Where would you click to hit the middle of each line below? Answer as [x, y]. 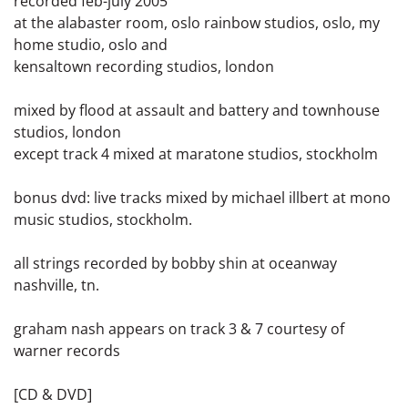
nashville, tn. [56, 285]
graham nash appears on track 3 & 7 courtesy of [179, 328]
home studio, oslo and [91, 44]
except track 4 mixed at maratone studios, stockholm [196, 153]
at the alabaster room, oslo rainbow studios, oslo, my [197, 22]
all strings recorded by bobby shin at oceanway [175, 263]
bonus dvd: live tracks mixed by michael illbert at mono [202, 197]
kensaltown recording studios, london [144, 66]
